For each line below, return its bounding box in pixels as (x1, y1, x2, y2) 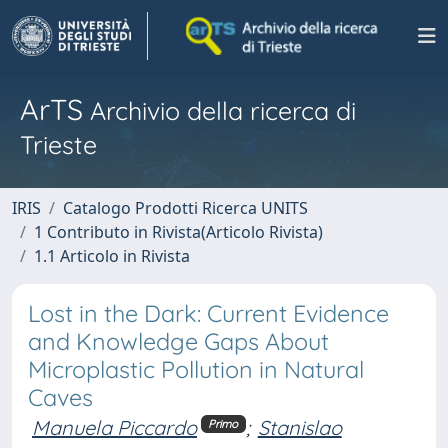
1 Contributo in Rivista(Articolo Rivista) (34, 221, 323, 243)
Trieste (20, 129, 97, 160)
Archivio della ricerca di (83, 95, 356, 126)
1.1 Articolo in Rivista (34, 245, 190, 267)
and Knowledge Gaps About (28, 327, 329, 356)
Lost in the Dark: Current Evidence (28, 299, 389, 328)
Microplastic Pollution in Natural (28, 355, 364, 384)
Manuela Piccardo (32, 415, 197, 440)
